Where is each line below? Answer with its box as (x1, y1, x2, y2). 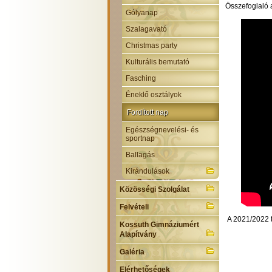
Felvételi (120, 203, 149, 211)
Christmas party (126, 41, 177, 50)
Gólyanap (126, 8, 158, 17)
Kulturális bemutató (126, 58, 189, 66)
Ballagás (126, 151, 155, 159)
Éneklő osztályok (126, 90, 182, 99)
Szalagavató (126, 25, 167, 33)
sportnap (126, 134, 155, 143)
